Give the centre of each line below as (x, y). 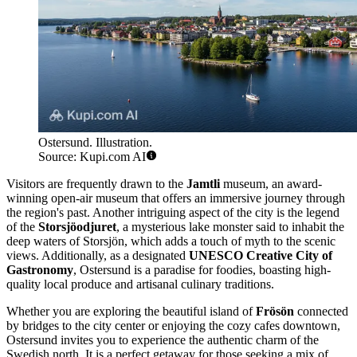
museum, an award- (271, 184)
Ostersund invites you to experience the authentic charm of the (163, 340)
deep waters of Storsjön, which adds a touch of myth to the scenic (171, 241)
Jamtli (203, 184)
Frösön (275, 312)
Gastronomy (40, 270)
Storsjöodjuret (77, 227)
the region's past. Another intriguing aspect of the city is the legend (173, 213)
